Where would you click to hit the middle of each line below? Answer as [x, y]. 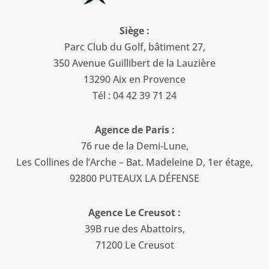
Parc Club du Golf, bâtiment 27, [134, 47]
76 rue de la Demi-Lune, [134, 146]
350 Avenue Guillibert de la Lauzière [134, 63]
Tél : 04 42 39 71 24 [134, 96]
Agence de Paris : [134, 130]
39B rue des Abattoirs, [134, 229]
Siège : [134, 31]
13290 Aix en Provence [134, 80]
